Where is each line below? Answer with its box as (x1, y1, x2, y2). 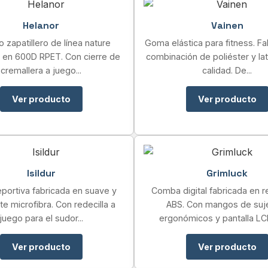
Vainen (211, 19, 243, 32)
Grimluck (206, 167, 248, 179)
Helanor (23, 19, 59, 32)
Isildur (26, 167, 56, 179)
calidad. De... (202, 65, 252, 75)
